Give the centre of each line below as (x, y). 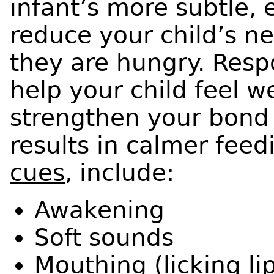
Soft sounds (104, 237)
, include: (120, 172)
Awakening (99, 210)
